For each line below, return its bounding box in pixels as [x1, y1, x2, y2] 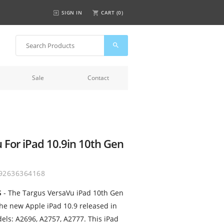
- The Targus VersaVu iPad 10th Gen [1, 188, 124, 197]
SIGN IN [61, 9, 82, 16]
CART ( [101, 9, 118, 16]
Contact [87, 73, 109, 82]
